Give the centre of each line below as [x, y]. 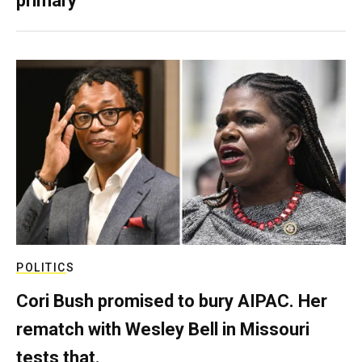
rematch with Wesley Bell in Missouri [163, 329]
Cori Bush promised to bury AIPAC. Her [172, 301]
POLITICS [45, 267]
